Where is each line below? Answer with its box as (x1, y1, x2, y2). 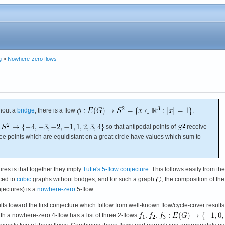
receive (185, 123, 207, 130)
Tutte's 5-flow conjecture (83, 165, 149, 173)
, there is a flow (35, 106, 77, 114)
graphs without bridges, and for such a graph (31, 175, 156, 183)
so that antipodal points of (104, 123, 177, 130)
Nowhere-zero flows (8, 56, 57, 62)
